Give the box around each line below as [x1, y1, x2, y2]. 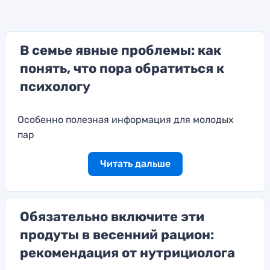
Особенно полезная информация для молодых [17, 113, 234, 125]
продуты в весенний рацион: [20, 226, 214, 243]
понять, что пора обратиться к [20, 60, 224, 77]
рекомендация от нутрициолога [20, 244, 235, 261]
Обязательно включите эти [20, 208, 204, 225]
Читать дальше [99, 157, 171, 169]
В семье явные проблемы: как [20, 42, 221, 58]
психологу [20, 78, 90, 95]
